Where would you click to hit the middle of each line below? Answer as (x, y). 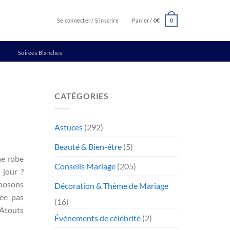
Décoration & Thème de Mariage (111, 185)
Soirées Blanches (40, 52)
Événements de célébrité (98, 218)
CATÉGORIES (82, 96)
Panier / (142, 20)
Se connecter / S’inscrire (88, 20)
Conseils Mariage (85, 166)
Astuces (69, 127)
